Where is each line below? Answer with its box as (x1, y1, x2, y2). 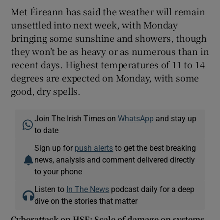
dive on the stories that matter (34, 196, 138, 205)
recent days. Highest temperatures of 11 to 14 (11, 57, 205, 71)
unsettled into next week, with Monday (11, 18, 178, 31)
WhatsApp (118, 114, 154, 122)
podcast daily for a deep (109, 185, 195, 193)
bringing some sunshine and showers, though (11, 31, 207, 44)
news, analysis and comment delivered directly (34, 155, 195, 164)
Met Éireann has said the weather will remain (11, 4, 205, 18)
